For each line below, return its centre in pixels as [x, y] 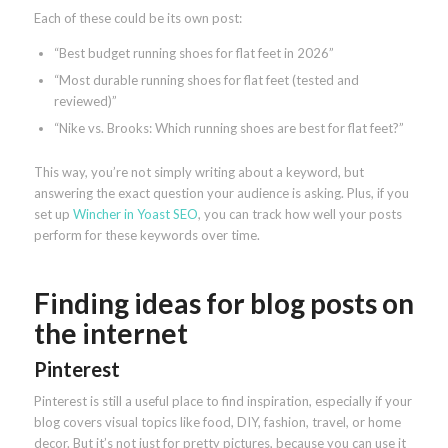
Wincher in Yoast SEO [135, 213]
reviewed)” [85, 100]
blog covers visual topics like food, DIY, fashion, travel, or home [217, 421]
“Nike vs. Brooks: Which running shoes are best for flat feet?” [228, 127]
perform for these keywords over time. [146, 234]
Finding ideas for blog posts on [223, 302]
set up [53, 213]
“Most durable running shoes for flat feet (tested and [206, 79]
